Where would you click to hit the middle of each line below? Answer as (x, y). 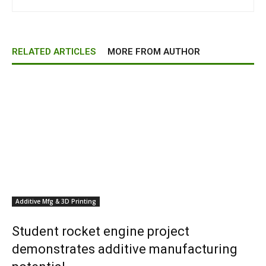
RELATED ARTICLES (54, 52)
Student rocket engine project (101, 231)
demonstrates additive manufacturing (125, 249)
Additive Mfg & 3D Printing (56, 201)
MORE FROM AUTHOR (154, 52)
